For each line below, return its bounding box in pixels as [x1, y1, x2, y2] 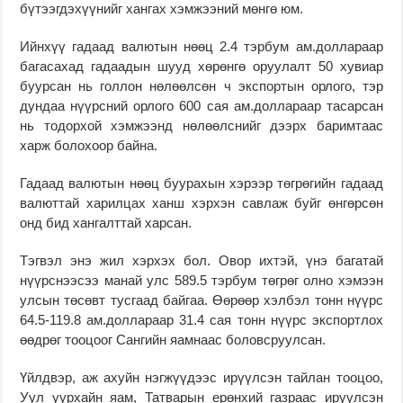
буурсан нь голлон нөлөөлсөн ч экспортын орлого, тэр [20, 77, 383, 94]
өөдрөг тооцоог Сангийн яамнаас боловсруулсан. [20, 331, 327, 347]
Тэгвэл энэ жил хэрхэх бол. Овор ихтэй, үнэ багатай [20, 252, 383, 268]
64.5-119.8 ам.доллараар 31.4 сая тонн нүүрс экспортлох [20, 311, 383, 327]
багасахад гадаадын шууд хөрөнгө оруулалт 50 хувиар [20, 58, 383, 74]
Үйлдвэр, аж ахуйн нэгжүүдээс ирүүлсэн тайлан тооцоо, [20, 369, 383, 385]
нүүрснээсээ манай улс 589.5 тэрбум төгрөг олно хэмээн [20, 272, 383, 288]
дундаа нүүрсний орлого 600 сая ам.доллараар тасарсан [20, 97, 383, 113]
